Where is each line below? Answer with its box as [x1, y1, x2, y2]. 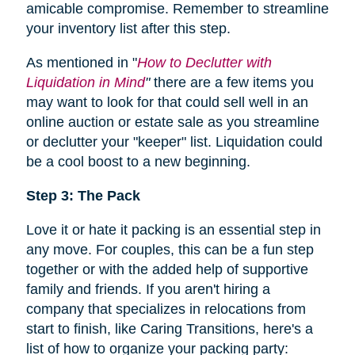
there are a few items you [153, 74, 314, 90]
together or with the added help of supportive [25, 261, 308, 277]
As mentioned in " [25, 54, 137, 71]
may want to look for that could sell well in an [25, 94, 308, 110]
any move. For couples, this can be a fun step [25, 241, 314, 258]
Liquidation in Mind [25, 74, 145, 90]
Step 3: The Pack [25, 187, 140, 204]
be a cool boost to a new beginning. [25, 153, 250, 170]
